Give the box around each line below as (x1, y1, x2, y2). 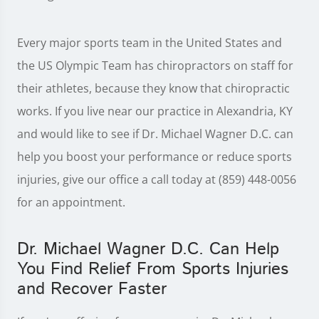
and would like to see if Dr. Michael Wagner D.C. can (17, 126, 293, 142)
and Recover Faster (17, 277, 167, 301)
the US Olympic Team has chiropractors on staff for (17, 58, 293, 73)
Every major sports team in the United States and (17, 35, 282, 51)
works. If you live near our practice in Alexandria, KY (17, 103, 293, 119)
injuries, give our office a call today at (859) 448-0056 (17, 172, 296, 187)
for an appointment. (17, 194, 125, 210)
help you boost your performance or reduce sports (17, 149, 292, 164)
